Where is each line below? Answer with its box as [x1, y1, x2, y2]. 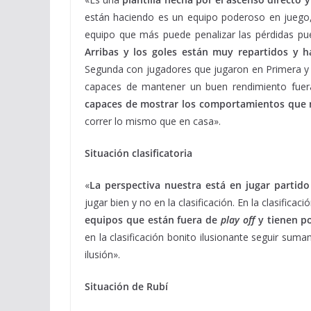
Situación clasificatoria [85, 146, 192, 160]
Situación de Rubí [85, 280, 168, 293]
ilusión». [85, 248, 120, 261]
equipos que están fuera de [85, 213, 221, 226]
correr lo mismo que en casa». [85, 115, 221, 128]
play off [221, 213, 255, 226]
